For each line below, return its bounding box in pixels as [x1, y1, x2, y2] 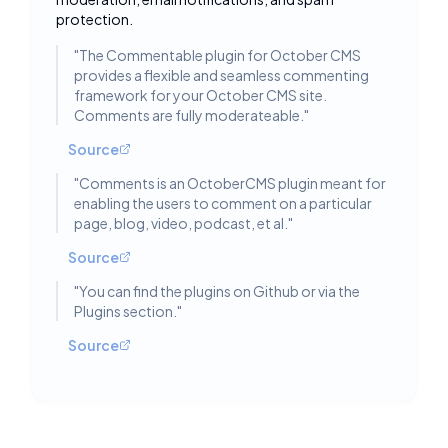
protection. [56, 10, 133, 28]
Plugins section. [74, 302, 177, 320]
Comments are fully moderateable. [74, 106, 304, 124]
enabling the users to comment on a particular [74, 194, 372, 212]
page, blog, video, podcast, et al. [74, 214, 288, 232]
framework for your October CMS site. [74, 86, 327, 104]
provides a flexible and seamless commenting [74, 66, 369, 84]
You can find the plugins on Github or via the [79, 282, 360, 300]
